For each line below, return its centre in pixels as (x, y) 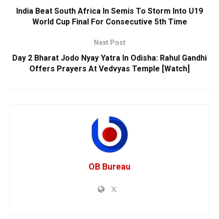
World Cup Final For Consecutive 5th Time (109, 22)
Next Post (109, 43)
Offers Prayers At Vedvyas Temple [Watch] (109, 69)
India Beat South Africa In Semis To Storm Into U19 (109, 11)
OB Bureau (109, 167)
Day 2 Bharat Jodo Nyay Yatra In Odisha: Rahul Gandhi (109, 58)
